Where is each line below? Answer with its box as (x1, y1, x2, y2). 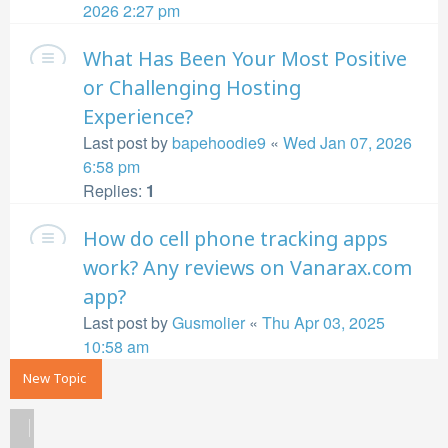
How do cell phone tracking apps (83, 225, 388, 252)
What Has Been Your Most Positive (83, 45, 407, 72)
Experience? (83, 103, 193, 130)
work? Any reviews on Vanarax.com (83, 254, 412, 281)
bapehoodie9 (172, 131, 266, 154)
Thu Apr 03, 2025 (262, 311, 385, 334)
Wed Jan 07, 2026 (283, 131, 412, 154)
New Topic (23, 369, 86, 387)
